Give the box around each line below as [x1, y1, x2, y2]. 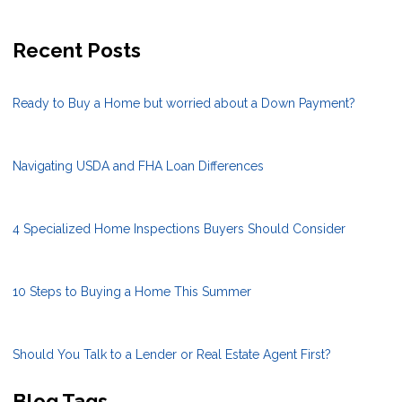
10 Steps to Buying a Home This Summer [13, 284, 251, 299]
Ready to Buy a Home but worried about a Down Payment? [13, 95, 355, 110]
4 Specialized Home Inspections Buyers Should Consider [13, 221, 345, 236]
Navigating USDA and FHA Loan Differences [13, 158, 264, 173]
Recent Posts [13, 38, 141, 62]
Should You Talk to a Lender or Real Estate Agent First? [13, 346, 331, 362]
